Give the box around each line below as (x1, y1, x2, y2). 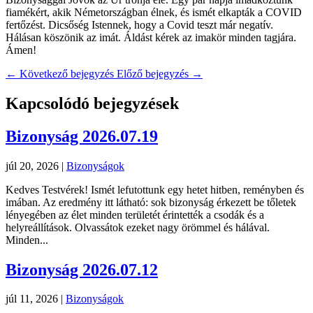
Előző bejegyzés (117, 67, 189, 80)
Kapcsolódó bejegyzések (6, 94, 179, 112)
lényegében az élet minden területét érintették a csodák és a (6, 208, 264, 221)
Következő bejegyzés (20, 67, 114, 80)
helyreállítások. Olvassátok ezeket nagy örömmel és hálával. (6, 221, 270, 233)
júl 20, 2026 (6, 159, 59, 172)
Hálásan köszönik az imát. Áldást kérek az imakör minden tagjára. (6, 31, 296, 43)
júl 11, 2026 (6, 293, 58, 305)
